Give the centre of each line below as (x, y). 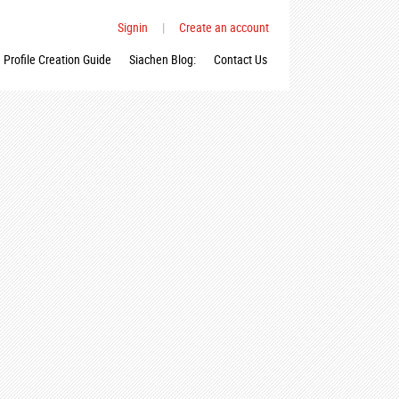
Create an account (224, 27)
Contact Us (240, 59)
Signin (133, 27)
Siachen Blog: (163, 59)
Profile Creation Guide (57, 59)
